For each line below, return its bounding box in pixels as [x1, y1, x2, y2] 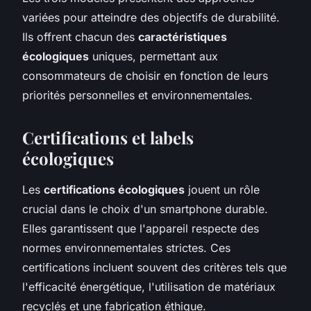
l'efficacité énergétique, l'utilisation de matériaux [22, 279, 276, 294]
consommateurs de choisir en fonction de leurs [22, 68, 268, 83]
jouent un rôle [185, 182, 260, 196]
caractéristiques [138, 29, 227, 44]
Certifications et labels [22, 126, 194, 149]
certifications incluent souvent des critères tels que [22, 260, 287, 274]
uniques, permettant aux [89, 49, 218, 63]
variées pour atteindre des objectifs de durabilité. [22, 10, 280, 24]
